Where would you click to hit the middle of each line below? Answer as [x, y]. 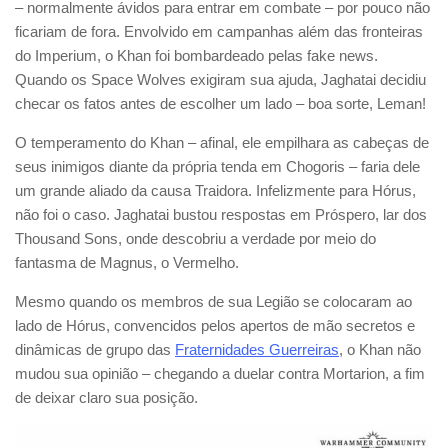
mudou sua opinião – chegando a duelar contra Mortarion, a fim [220, 373]
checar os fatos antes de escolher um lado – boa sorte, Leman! [220, 103]
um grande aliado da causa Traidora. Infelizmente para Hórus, [215, 190]
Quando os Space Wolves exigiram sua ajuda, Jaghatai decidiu [220, 79]
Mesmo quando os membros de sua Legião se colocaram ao [213, 301]
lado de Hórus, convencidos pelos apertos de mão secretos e [215, 325]
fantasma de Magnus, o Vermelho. [127, 262]
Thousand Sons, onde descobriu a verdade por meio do [195, 238]
